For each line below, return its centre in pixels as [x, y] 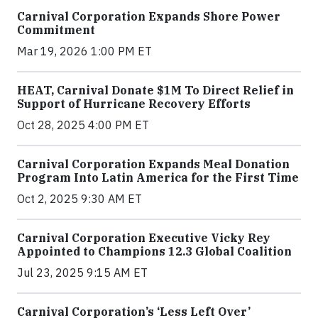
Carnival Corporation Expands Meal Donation [153, 164]
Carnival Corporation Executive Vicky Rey [144, 238]
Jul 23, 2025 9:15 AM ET [82, 273]
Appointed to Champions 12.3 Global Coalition [154, 252]
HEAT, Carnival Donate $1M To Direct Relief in [155, 91]
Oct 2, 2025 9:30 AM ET [79, 199]
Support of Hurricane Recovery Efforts [134, 104]
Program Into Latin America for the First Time [158, 178]
